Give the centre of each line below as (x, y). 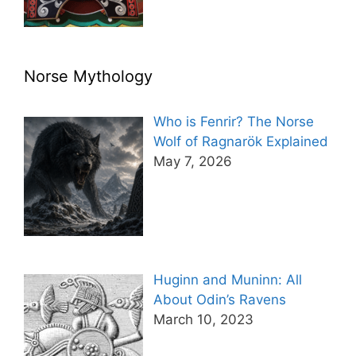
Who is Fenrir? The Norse (233, 122)
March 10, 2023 (203, 319)
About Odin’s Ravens (219, 299)
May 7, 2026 (192, 162)
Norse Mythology (88, 77)
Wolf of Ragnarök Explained (240, 142)
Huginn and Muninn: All (227, 279)
